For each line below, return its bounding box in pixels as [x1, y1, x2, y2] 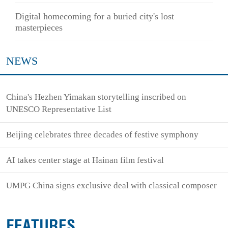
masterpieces [15, 22, 63, 33]
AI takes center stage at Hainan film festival [6, 155, 164, 165]
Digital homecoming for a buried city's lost [15, 11, 174, 22]
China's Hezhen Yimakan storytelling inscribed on [6, 92, 187, 102]
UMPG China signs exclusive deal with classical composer [6, 180, 217, 190]
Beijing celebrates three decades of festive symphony [6, 130, 199, 140]
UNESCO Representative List [6, 104, 112, 115]
